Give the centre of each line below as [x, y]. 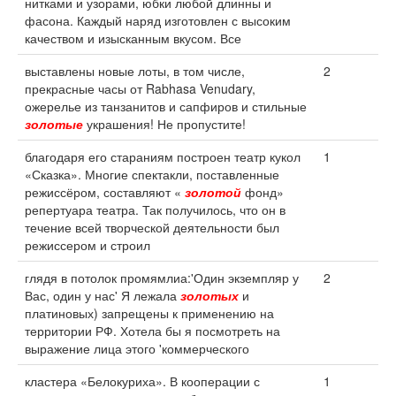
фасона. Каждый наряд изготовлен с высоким [158, 20]
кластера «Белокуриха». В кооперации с [142, 381]
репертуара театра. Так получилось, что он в [155, 209]
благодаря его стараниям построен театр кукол [163, 156]
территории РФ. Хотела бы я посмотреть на [152, 331]
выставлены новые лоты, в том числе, [135, 71]
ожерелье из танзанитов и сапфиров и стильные [166, 106]
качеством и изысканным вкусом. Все [133, 38]
